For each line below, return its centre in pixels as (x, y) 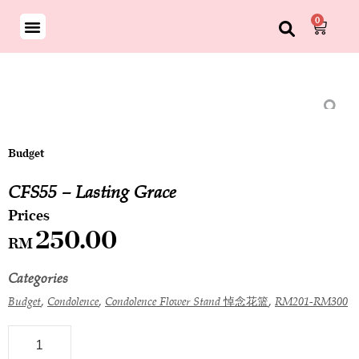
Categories (38, 278)
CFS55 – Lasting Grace (92, 192)
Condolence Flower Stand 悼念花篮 (187, 301)
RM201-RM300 (311, 301)
